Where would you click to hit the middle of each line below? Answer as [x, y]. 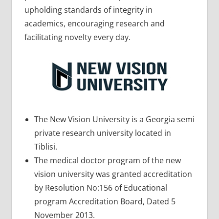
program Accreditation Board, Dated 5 [105, 201]
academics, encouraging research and [94, 23]
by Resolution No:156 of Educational [100, 187]
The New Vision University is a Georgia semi [114, 119]
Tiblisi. [45, 146]
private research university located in [102, 133]
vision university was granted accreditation [113, 174]
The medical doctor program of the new [107, 160]
